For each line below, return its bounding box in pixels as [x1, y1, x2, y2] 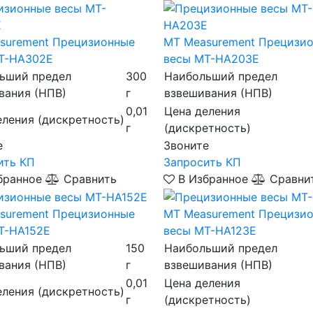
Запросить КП [163, 155, 241, 169]
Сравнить [60, 172, 117, 186]
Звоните [163, 138, 209, 152]
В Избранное [174, 172, 252, 186]
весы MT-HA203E [163, 52, 259, 66]
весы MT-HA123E [163, 223, 256, 238]
